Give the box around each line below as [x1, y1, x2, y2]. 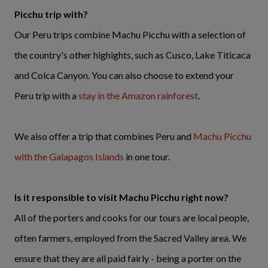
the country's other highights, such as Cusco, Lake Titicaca [14, 49, 251, 61]
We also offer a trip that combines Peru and [14, 130, 193, 142]
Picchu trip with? [14, 8, 88, 20]
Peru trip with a [14, 90, 78, 102]
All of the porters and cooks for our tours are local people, [14, 212, 249, 224]
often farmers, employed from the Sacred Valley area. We [14, 232, 246, 244]
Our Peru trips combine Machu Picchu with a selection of [14, 29, 246, 41]
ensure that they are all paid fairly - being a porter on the [14, 252, 241, 264]
